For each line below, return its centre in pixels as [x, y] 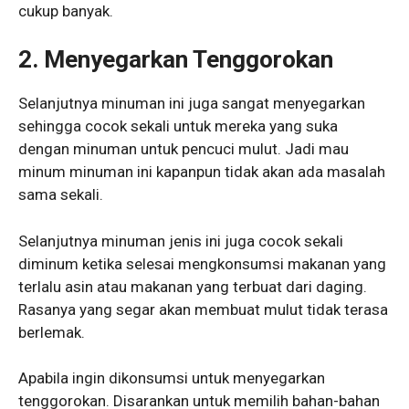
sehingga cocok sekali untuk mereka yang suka [178, 126]
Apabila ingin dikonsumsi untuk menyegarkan [172, 378]
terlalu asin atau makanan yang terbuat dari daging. [193, 286]
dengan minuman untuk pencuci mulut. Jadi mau [184, 149]
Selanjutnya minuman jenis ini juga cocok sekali [181, 241]
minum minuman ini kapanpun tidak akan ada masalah [202, 172]
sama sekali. [61, 195]
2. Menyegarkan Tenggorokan [176, 60]
